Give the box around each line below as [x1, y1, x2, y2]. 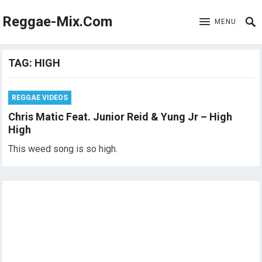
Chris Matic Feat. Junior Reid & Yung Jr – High [8, 111, 233, 123]
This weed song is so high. [8, 143, 118, 154]
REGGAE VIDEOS [12, 94, 68, 102]
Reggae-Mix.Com [2, 13, 113, 30]
